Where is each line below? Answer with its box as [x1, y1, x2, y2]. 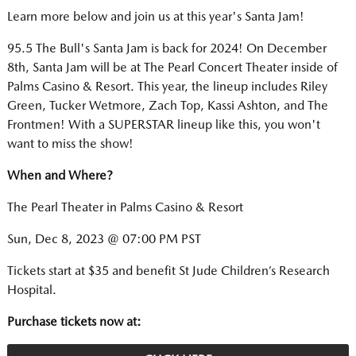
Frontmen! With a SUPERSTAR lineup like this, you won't [7, 117, 320, 133]
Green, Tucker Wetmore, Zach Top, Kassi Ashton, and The [7, 98, 328, 114]
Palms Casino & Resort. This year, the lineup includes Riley [7, 79, 327, 95]
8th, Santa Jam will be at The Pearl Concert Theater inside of [7, 60, 338, 75]
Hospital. [7, 282, 56, 298]
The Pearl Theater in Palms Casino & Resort [7, 199, 243, 215]
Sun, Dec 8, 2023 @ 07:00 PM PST [7, 231, 201, 247]
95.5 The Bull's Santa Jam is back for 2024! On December [7, 41, 327, 56]
